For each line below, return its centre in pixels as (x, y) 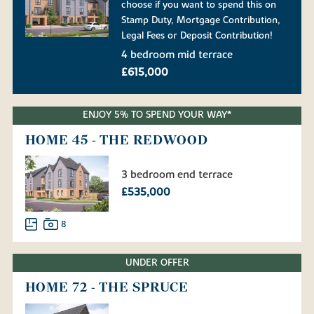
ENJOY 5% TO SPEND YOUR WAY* (157, 115)
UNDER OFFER (157, 262)
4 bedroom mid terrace (177, 55)
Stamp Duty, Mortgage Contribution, (201, 20)
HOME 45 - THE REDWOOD (117, 140)
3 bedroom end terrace (177, 175)
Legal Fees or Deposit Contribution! (197, 35)
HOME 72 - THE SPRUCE (107, 288)
